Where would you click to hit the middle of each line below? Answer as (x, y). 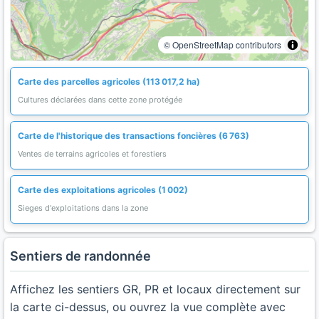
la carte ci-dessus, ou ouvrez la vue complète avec (148, 307)
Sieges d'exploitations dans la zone (83, 208)
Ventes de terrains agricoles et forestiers (92, 154)
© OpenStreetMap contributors (223, 45)
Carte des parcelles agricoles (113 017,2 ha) (109, 82)
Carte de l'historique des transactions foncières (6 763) (134, 136)
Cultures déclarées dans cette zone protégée (100, 100)
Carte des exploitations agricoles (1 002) (103, 190)
